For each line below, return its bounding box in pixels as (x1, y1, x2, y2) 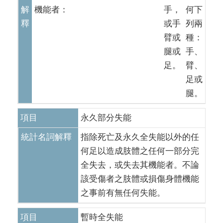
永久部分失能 (81, 113, 131, 122)
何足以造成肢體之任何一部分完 (81, 146, 199, 156)
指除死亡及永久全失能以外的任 (81, 132, 199, 142)
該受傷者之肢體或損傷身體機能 (81, 174, 199, 184)
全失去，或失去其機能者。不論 (81, 160, 199, 170)
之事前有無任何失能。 (81, 188, 165, 198)
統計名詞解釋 (21, 132, 72, 142)
